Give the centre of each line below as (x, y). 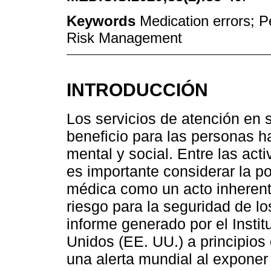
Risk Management (124, 38)
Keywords (103, 21)
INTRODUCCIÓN (137, 90)
